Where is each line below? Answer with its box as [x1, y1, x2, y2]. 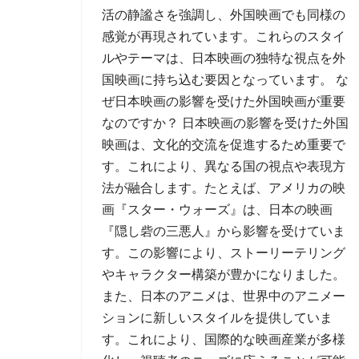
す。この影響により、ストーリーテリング [102, 246, 345, 260]
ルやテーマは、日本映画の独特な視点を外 [102, 51, 345, 65]
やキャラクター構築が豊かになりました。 [102, 268, 345, 281]
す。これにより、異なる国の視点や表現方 [102, 159, 345, 173]
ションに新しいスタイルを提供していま [102, 311, 333, 325]
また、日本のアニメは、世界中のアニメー [102, 289, 345, 303]
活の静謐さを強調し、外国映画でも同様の [102, 8, 345, 22]
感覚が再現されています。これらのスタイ [102, 30, 345, 43]
